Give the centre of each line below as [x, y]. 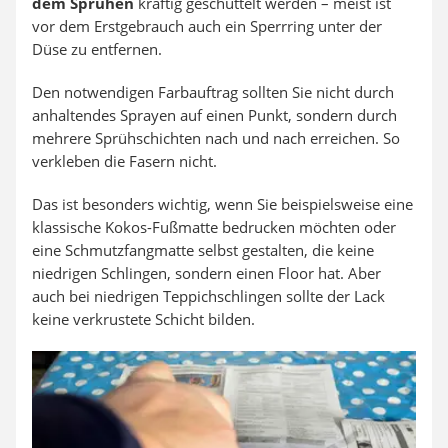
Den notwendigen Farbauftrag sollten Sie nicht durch [213, 91]
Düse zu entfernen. [97, 48]
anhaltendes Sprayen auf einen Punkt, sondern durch [214, 114]
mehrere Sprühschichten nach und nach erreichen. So [216, 137]
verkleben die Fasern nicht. [124, 160]
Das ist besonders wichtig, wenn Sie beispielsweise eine [222, 203]
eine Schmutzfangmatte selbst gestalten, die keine [203, 249]
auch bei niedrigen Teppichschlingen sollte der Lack [208, 295]
